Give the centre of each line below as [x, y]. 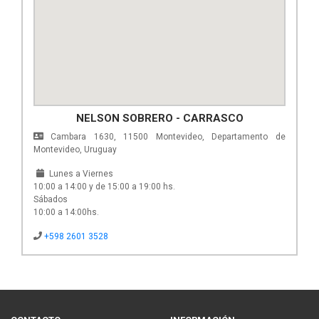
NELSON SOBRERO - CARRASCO [159, 118]
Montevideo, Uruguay [75, 149]
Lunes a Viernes [80, 173]
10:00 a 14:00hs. [66, 212]
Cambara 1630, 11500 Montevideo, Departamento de [164, 136]
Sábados [51, 199]
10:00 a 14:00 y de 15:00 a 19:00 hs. [104, 186]
